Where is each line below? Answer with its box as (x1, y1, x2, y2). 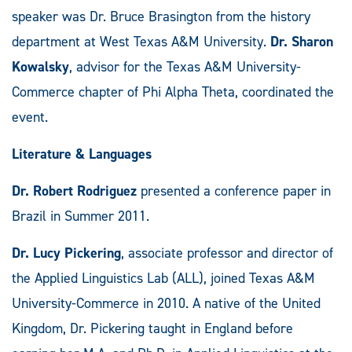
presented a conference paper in (137, 181, 331, 200)
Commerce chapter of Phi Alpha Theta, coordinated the (12, 82, 334, 101)
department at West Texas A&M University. (12, 31, 270, 51)
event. (12, 107, 48, 126)
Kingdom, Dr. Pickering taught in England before (12, 318, 293, 338)
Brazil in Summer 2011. (12, 206, 149, 225)
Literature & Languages (12, 144, 152, 163)
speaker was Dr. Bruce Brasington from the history (12, 6, 310, 26)
